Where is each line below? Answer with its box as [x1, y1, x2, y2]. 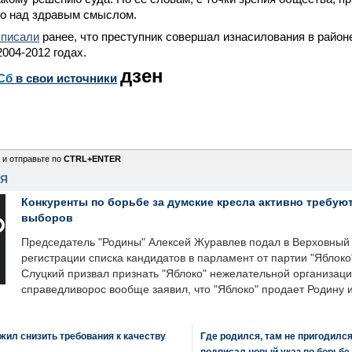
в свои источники [13, 71, 117, 85]
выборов [21, 211, 73, 224]
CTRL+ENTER [64, 154, 121, 163]
